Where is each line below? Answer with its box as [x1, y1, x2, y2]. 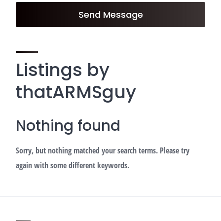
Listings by [16, 57, 110, 82]
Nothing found [16, 115, 120, 136]
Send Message [78, 8, 143, 21]
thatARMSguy [16, 79, 136, 105]
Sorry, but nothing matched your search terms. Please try [16, 145, 189, 156]
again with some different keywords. [16, 160, 129, 171]
